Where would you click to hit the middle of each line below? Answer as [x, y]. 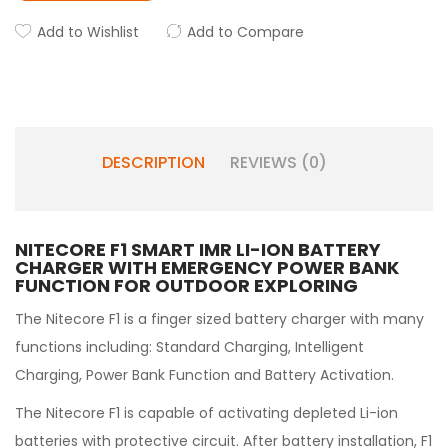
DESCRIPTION [153, 162]
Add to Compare [245, 32]
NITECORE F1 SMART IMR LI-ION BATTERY [198, 249]
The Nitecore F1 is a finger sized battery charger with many [219, 319]
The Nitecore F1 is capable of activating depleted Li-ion [206, 413]
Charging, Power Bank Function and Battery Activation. [204, 375]
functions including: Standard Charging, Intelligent [189, 347]
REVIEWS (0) [278, 162]
